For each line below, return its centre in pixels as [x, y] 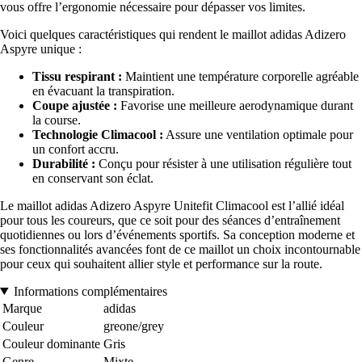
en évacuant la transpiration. [103, 90]
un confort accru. [76, 149]
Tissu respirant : [77, 76]
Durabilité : [64, 163]
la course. [57, 120]
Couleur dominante [51, 343]
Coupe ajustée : [75, 105]
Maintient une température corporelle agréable [240, 76]
